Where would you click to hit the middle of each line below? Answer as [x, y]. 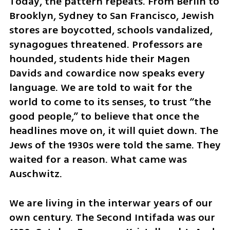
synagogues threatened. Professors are [106, 44]
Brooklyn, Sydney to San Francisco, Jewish [111, 15]
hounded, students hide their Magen [99, 59]
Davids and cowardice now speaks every [107, 73]
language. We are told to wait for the [100, 87]
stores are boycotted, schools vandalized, [111, 30]
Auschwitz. [35, 174]
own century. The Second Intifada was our [112, 217]
